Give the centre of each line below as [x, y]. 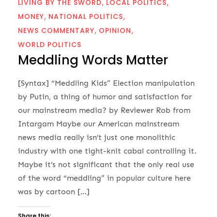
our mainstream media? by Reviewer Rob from [104, 110]
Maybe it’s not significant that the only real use [106, 164]
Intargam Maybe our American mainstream [99, 124]
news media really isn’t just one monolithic [97, 137]
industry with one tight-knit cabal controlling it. [108, 151]
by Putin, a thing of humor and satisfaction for [105, 96]
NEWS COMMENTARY [56, 30]
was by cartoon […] [54, 191]
